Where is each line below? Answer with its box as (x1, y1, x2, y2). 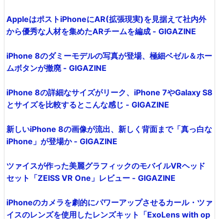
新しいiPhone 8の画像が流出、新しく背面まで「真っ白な (6, 124, 212, 134)
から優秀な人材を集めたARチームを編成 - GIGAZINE (6, 26, 196, 36)
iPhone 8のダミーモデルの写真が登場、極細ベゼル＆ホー (6, 50, 212, 61)
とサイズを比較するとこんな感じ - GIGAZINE (6, 99, 169, 109)
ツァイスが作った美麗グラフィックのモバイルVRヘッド (6, 160, 205, 171)
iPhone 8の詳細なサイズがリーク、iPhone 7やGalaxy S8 (6, 87, 213, 97)
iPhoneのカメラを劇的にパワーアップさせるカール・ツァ (6, 197, 213, 207)
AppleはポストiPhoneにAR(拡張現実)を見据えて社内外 (6, 14, 206, 24)
